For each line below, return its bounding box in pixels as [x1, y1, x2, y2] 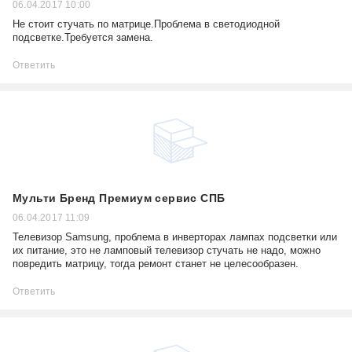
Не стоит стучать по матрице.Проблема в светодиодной [13, 18, 280, 30]
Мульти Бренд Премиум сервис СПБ [13, 192, 225, 204]
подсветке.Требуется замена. [13, 31, 153, 43]
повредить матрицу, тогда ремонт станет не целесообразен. [13, 258, 299, 269]
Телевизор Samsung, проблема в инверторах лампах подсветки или [13, 231, 337, 243]
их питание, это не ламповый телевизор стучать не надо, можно [13, 244, 321, 256]
